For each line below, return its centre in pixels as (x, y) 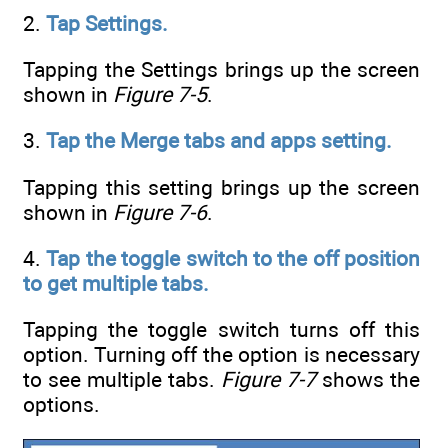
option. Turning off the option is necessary (221, 355)
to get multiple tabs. (116, 284)
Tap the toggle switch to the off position (233, 259)
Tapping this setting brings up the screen (221, 187)
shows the (368, 380)
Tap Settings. (107, 23)
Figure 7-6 (160, 212)
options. (61, 405)
